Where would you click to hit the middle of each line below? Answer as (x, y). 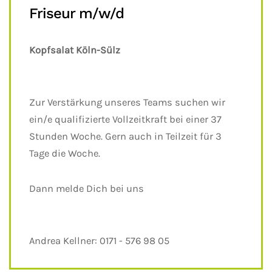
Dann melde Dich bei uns (88, 189)
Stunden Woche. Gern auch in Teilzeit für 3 (125, 136)
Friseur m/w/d (76, 13)
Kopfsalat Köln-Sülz (75, 50)
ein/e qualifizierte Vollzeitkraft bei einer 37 (125, 119)
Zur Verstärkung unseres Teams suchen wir (128, 102)
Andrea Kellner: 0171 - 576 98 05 (99, 241)
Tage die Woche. (65, 153)
